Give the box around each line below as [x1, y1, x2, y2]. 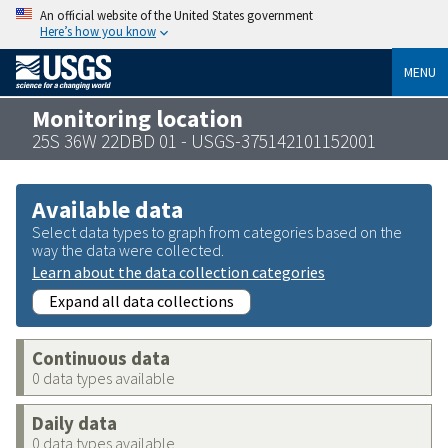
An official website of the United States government [40, 7, 313, 23]
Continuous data [32, 346, 170, 370]
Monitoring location [32, 103, 243, 133]
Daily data [32, 411, 117, 435]
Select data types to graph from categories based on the [32, 221, 402, 242]
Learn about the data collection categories [32, 261, 325, 282]
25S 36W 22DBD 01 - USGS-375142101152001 [32, 128, 376, 153]
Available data [32, 193, 183, 225]
